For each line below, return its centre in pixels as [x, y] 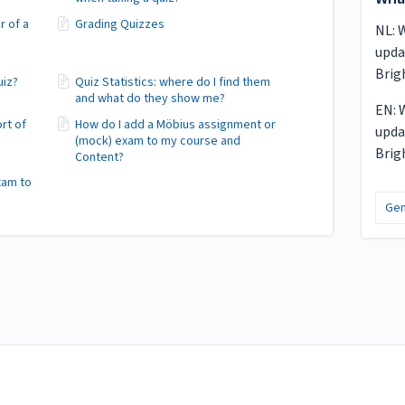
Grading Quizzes [119, 24]
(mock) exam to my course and [157, 141]
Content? [99, 157]
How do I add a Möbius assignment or [175, 124]
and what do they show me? [150, 99]
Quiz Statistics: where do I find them [172, 82]
